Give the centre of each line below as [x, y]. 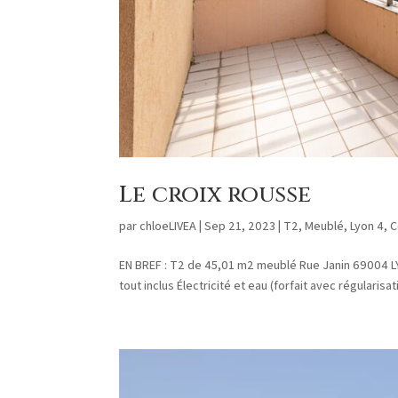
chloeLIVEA [168, 226]
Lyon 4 [367, 226]
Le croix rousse [215, 195]
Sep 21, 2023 [240, 226]
